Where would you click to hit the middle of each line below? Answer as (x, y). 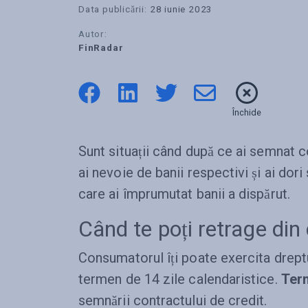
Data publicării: (113, 9)
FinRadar (101, 47)
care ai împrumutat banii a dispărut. (184, 194)
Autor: (93, 34)
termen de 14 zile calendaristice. (180, 279)
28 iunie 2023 (181, 9)
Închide (247, 112)
